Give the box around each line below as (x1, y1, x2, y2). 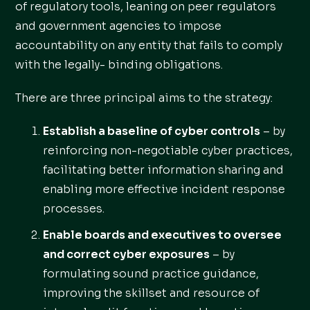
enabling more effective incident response (43, 182, 286, 197)
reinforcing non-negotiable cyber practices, (43, 143, 293, 158)
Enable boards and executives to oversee (43, 228, 282, 242)
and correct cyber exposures (43, 247, 210, 262)
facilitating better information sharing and (43, 163, 284, 177)
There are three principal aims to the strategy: (15, 91, 273, 105)
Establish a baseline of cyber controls (43, 124, 261, 138)
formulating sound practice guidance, (43, 266, 259, 281)
